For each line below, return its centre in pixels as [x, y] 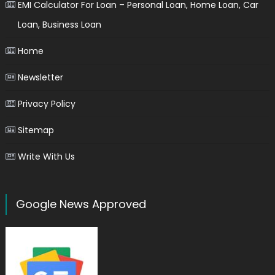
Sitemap [36, 130]
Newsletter [40, 77]
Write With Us [46, 156]
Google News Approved [81, 204]
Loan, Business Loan [59, 24]
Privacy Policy [46, 103]
